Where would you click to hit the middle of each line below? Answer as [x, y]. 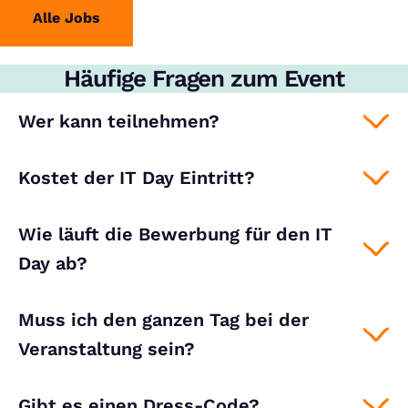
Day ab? [53, 263]
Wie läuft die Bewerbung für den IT [175, 234]
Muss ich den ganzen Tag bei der [163, 320]
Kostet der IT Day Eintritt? [137, 178]
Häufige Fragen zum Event [204, 78]
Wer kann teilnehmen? [119, 121]
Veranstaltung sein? [107, 349]
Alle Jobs [66, 18]
